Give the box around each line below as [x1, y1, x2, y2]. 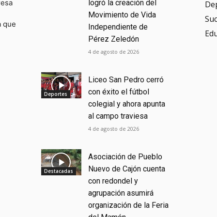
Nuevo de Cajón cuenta [88, 164, 166, 173]
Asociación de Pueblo [88, 152, 163, 161]
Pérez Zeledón [88, 34, 139, 44]
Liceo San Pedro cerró [88, 75, 164, 84]
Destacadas [44, 168, 73, 175]
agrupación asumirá [88, 188, 154, 198]
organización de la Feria [88, 200, 169, 210]
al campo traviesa [88, 111, 148, 121]
